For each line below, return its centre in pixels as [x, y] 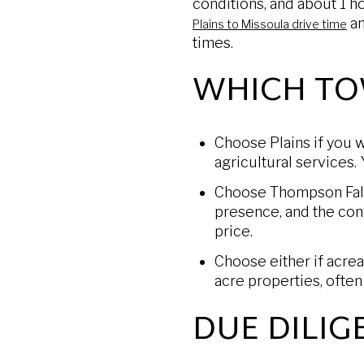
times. [213, 42]
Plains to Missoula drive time [270, 24]
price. [233, 232]
